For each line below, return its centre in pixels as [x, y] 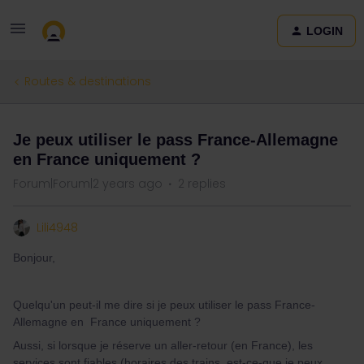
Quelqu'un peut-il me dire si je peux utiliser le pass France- [164, 305]
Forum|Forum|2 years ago [88, 184]
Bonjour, [34, 258]
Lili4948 [57, 227]
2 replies [202, 184]
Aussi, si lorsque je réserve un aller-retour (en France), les [163, 345]
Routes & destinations [88, 81]
